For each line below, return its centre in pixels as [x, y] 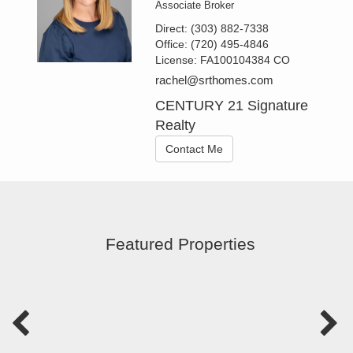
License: [178, 60]
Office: [173, 45]
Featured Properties [180, 243]
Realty [176, 126]
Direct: [173, 29]
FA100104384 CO [245, 60]
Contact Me [195, 149]
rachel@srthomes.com [215, 80]
